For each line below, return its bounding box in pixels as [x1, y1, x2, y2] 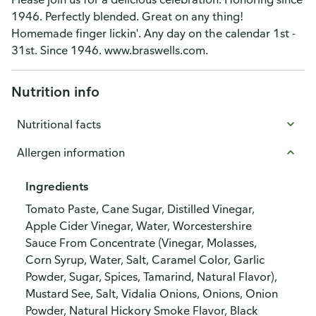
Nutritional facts [17, 117, 101, 131]
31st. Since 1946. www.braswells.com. [11, 43, 208, 57]
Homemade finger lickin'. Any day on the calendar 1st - [11, 26, 296, 40]
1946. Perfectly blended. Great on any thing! [11, 9, 243, 23]
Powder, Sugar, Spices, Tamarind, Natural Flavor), [25, 269, 277, 284]
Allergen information [17, 145, 125, 159]
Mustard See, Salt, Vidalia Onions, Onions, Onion [25, 286, 278, 300]
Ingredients [25, 179, 88, 193]
